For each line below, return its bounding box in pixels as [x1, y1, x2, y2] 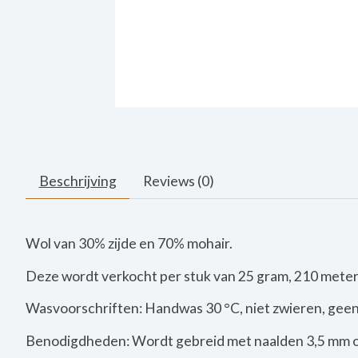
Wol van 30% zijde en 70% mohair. [26, 235, 233, 253]
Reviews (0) [142, 173, 214, 190]
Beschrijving [38, 173, 117, 190]
